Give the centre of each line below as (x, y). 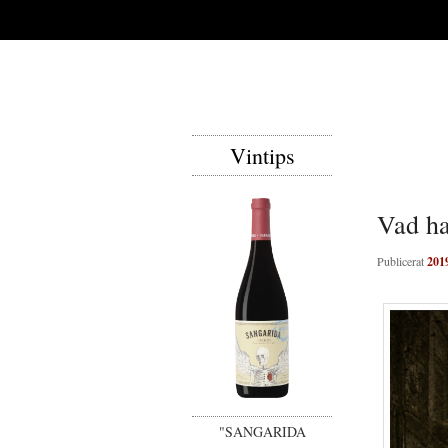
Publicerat (402, 260)
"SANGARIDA (262, 431)
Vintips (262, 155)
